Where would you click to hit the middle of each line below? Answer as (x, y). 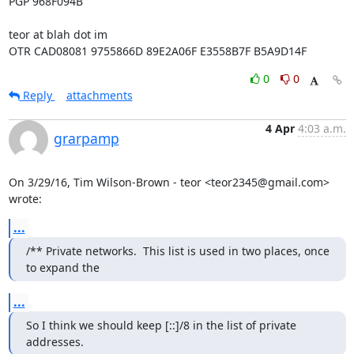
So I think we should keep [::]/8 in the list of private (161, 325)
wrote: (25, 199)
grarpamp (86, 138)
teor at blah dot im (58, 34)
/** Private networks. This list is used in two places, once (177, 251)
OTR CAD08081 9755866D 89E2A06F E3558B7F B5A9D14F (157, 51)
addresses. (55, 342)
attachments (99, 95)
